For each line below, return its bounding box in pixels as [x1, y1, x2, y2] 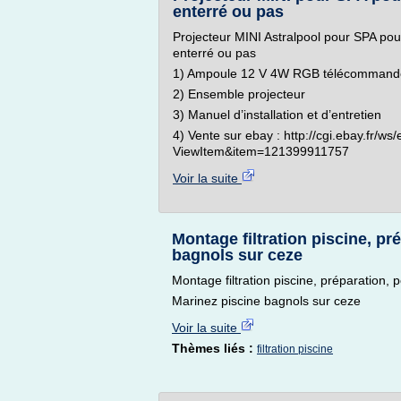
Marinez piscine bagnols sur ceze [172, 294, 361, 308]
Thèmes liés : [172, 341, 257, 355]
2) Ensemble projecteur [173, 87, 305, 101]
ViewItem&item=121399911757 [173, 144, 349, 158]
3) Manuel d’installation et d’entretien [173, 107, 381, 122]
